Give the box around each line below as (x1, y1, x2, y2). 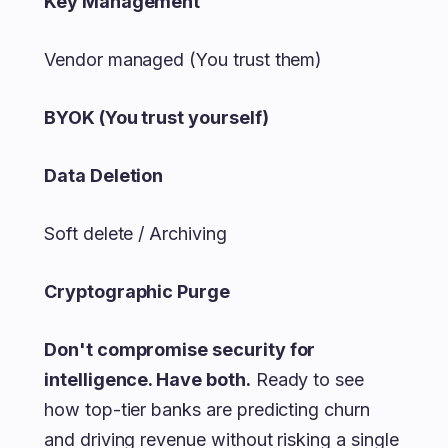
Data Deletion (44, 165, 164, 186)
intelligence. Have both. (44, 369, 251, 390)
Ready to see (250, 369, 365, 390)
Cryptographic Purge (44, 281, 230, 302)
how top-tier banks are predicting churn (44, 399, 370, 420)
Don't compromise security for (44, 339, 316, 360)
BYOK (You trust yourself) (44, 107, 269, 128)
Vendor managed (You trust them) (44, 49, 323, 70)
